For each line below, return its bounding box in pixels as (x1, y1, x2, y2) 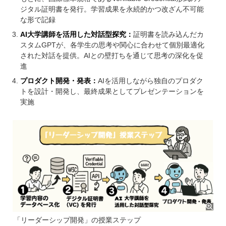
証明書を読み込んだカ (133, 30, 204, 39)
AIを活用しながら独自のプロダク (97, 77, 203, 85)
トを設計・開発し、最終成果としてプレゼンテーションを (20, 87, 204, 96)
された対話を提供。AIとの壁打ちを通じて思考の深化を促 (20, 51, 203, 60)
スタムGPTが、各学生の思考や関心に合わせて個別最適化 (20, 41, 204, 49)
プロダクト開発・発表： (20, 77, 98, 85)
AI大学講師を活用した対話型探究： (20, 30, 133, 39)
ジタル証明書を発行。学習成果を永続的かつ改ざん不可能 (20, 5, 204, 14)
